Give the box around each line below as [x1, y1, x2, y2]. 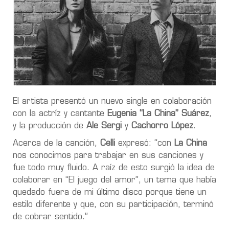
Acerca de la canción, [13, 139, 100, 148]
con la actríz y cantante [13, 109, 107, 118]
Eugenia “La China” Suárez [107, 109, 209, 118]
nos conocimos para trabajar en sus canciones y [13, 151, 203, 160]
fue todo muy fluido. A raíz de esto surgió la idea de [13, 164, 215, 172]
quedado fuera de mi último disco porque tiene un [13, 188, 207, 197]
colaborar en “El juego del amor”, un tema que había [13, 176, 216, 185]
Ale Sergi [86, 122, 122, 130]
